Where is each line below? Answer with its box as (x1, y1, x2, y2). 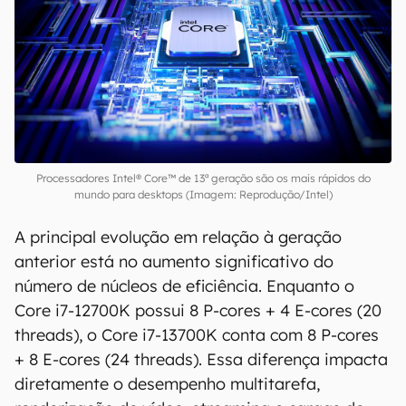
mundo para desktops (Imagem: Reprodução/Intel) (73, 188, 333, 201)
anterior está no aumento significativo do (14, 251, 333, 272)
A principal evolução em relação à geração (14, 227, 342, 247)
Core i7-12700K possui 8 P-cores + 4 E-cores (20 (14, 300, 382, 321)
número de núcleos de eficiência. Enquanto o (14, 275, 354, 296)
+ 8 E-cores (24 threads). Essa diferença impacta (14, 349, 388, 370)
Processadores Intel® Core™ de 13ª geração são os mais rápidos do (35, 171, 371, 185)
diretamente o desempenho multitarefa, (14, 373, 320, 394)
